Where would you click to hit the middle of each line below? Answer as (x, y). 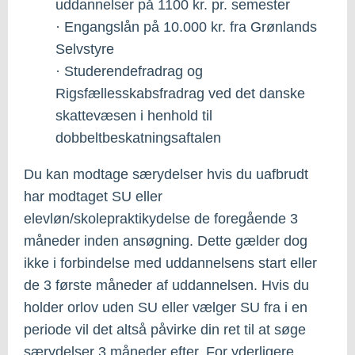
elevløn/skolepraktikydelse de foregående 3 (161, 218)
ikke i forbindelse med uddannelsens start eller (170, 263)
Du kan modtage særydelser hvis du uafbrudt (166, 174)
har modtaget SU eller (93, 196)
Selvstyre (85, 49)
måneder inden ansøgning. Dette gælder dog (166, 240)
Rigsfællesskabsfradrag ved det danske (180, 93)
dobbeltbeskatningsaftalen (138, 137)
